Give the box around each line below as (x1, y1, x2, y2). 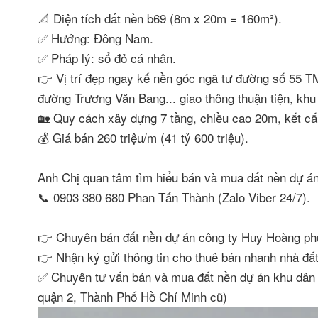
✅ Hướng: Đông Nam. (38, 29, 160, 47)
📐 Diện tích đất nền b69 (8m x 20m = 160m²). (38, 9, 285, 27)
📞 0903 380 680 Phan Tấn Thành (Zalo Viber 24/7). (38, 188, 314, 206)
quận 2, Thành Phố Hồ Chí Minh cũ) (38, 287, 231, 305)
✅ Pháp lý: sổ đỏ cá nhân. (38, 49, 180, 67)
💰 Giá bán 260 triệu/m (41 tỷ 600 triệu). (38, 128, 252, 146)
